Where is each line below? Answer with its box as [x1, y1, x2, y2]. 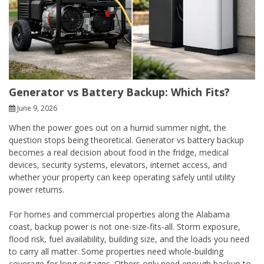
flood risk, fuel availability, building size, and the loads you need [9, 233, 249, 245]
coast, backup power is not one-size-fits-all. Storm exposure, [9, 220, 240, 232]
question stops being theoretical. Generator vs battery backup [9, 134, 244, 146]
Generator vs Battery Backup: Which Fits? [9, 84, 230, 99]
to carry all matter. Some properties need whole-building [9, 245, 223, 257]
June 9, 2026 [17, 103, 57, 113]
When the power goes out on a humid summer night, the [9, 121, 226, 133]
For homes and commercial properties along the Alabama [9, 208, 230, 220]
